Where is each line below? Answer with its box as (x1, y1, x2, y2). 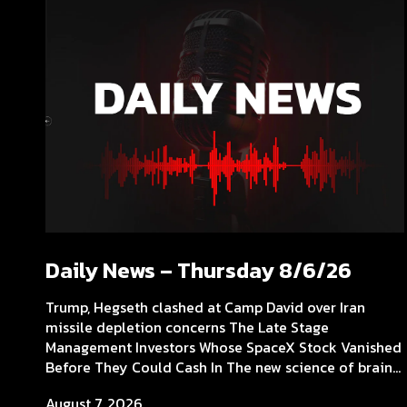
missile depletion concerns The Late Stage (45, 315, 329, 338)
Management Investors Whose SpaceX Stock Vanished (45, 335, 402, 358)
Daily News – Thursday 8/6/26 (45, 253, 352, 286)
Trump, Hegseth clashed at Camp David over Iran (45, 295, 365, 318)
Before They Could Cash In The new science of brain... (45, 355, 401, 378)
